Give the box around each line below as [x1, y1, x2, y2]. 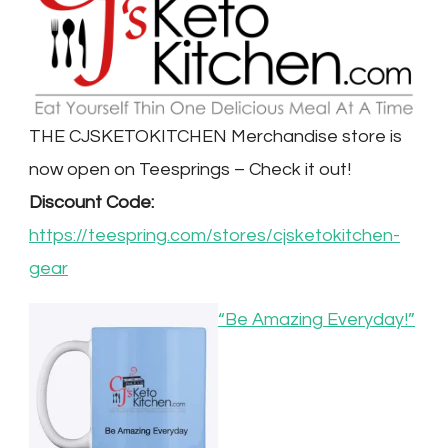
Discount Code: [29, 193, 162, 213]
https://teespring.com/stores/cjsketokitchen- [29, 226, 400, 246]
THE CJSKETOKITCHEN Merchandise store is [29, 127, 402, 147]
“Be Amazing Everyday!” [218, 310, 415, 330]
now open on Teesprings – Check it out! [29, 160, 351, 180]
